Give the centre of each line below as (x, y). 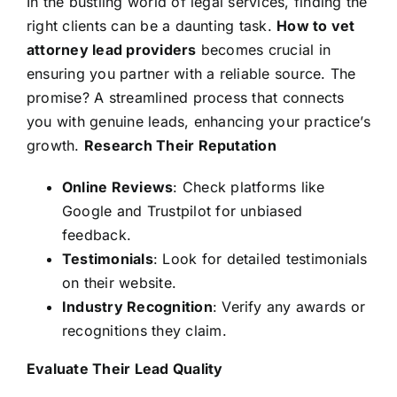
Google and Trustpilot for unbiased (182, 210)
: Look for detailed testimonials (260, 258)
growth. (55, 145)
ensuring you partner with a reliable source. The (191, 73)
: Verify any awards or (289, 306)
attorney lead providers (111, 49)
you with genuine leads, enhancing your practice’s (198, 121)
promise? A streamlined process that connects (185, 97)
